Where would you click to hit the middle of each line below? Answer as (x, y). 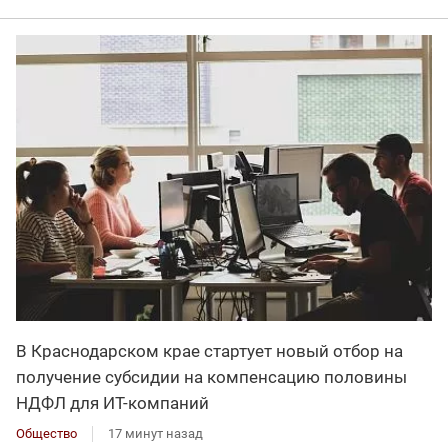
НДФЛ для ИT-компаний (112, 402)
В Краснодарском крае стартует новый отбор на (209, 350)
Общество (46, 433)
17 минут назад (155, 433)
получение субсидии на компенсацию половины (211, 376)
